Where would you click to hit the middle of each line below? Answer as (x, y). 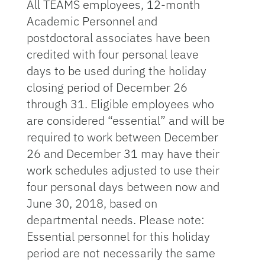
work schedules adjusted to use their (123, 170)
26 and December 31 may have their (123, 153)
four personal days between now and (123, 187)
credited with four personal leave (112, 54)
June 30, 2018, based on (92, 203)
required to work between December (122, 137)
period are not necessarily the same (121, 253)
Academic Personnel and (92, 21)
